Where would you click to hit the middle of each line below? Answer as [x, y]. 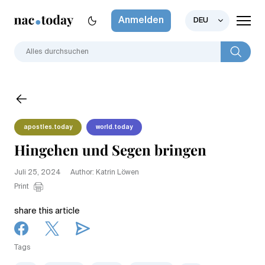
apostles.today [48, 127]
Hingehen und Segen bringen [110, 149]
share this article [47, 211]
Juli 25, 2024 [38, 172]
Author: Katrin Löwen [105, 172]
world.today [114, 127]
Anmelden [141, 21]
